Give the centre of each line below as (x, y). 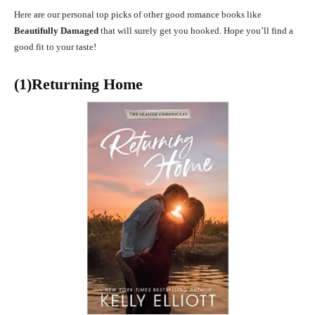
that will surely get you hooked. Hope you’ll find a (197, 31)
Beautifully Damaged (56, 31)
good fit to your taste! (55, 47)
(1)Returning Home (78, 84)
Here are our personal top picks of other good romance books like (138, 15)
